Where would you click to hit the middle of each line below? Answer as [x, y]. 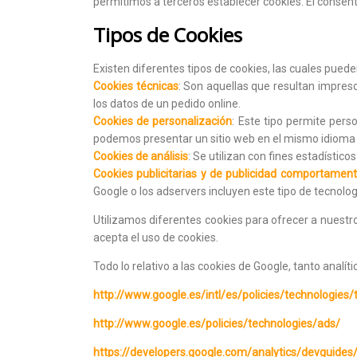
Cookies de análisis [141, 156]
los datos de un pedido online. [167, 103]
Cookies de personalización [163, 121]
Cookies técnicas [136, 86]
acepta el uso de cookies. [156, 237]
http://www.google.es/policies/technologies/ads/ [217, 323]
